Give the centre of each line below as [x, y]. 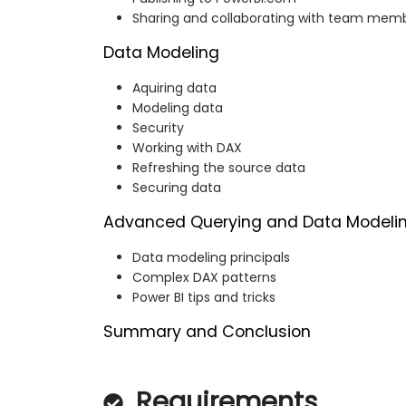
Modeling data [178, 108]
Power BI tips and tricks [204, 298]
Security [158, 128]
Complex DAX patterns [204, 278]
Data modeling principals [211, 258]
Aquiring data [174, 88]
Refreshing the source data [219, 168]
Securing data [177, 188]
